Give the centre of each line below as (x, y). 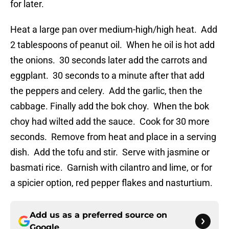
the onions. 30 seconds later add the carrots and (109, 60)
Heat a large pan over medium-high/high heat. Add (114, 30)
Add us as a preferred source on (98, 215)
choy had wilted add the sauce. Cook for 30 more (110, 122)
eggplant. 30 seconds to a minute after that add (107, 76)
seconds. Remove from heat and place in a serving (113, 137)
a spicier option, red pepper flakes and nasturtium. (111, 183)
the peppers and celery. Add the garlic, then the (106, 91)
